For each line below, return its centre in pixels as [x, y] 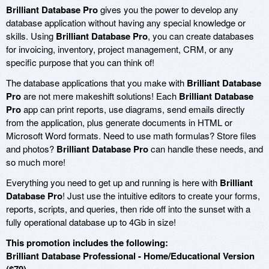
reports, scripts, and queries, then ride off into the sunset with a [128, 209]
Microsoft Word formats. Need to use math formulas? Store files [131, 136]
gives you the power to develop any [168, 10]
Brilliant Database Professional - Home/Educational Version [130, 256]
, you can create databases [201, 36]
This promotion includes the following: [87, 243]
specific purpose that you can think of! [80, 62]
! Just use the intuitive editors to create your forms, [161, 196]
